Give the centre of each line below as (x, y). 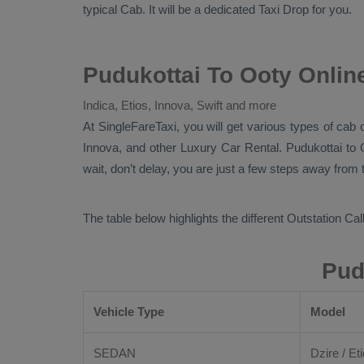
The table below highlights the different (185, 218)
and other (151, 147)
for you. (330, 9)
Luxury (200, 147)
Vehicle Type (129, 312)
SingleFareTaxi (137, 126)
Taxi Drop (284, 9)
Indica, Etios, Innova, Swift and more (180, 105)
